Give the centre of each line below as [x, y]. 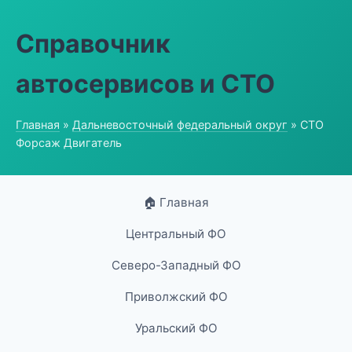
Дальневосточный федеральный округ [180, 125]
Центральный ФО [176, 234]
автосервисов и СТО [145, 84]
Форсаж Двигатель [69, 143]
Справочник [93, 44]
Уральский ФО [176, 328]
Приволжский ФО [176, 297]
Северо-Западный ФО [176, 265]
